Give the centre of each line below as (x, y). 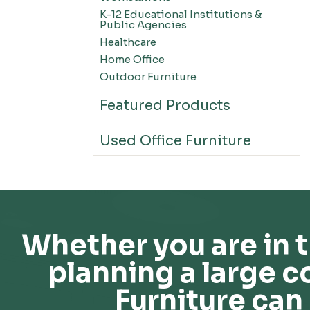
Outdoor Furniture (148, 76)
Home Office (133, 59)
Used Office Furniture (176, 141)
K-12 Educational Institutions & (181, 14)
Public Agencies (144, 25)
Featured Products (165, 106)
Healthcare (128, 42)
